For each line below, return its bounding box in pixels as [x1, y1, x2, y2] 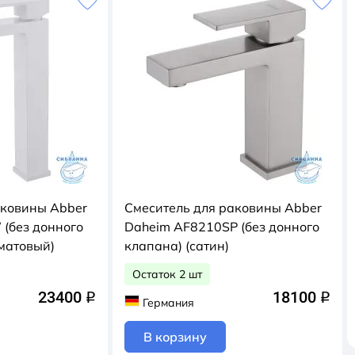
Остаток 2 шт [132, 266, 202, 281]
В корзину [143, 329, 207, 345]
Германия [142, 295, 194, 309]
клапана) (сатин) [124, 237, 229, 254]
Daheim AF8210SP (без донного [124, 218, 319, 235]
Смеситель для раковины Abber [124, 199, 322, 216]
